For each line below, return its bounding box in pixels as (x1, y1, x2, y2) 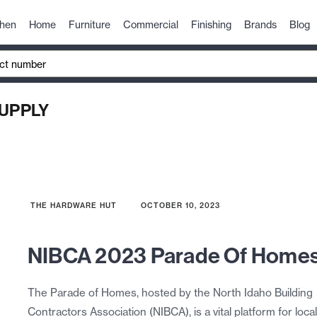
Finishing (191, 18, 231, 31)
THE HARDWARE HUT (30, 201, 117, 211)
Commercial (123, 18, 178, 31)
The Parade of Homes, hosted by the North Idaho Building (27, 286, 313, 300)
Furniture (69, 18, 110, 31)
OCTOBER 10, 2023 (140, 201, 220, 211)
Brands (244, 18, 277, 31)
